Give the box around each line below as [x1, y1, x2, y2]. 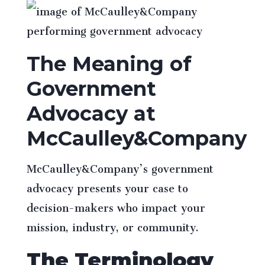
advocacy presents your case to [26, 172, 188, 200]
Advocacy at [26, 101, 156, 127]
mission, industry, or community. [26, 211, 199, 239]
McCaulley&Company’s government [26, 153, 214, 180]
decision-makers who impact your [26, 192, 205, 219]
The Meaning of [26, 51, 192, 77]
